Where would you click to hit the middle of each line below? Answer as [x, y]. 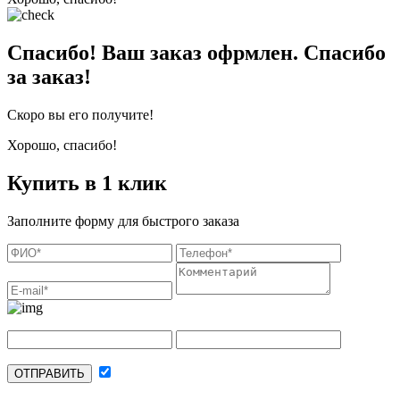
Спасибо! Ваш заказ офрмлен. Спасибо [196, 53]
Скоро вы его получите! [80, 115]
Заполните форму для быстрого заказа [123, 221]
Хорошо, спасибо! [62, 146]
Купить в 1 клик [87, 183]
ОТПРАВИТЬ [50, 374]
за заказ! [49, 77]
